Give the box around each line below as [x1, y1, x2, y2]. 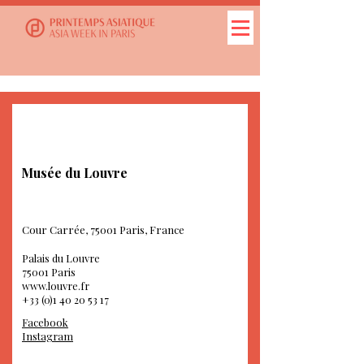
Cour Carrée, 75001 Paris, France [22, 223, 184, 236]
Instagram [22, 329, 73, 343]
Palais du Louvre [22, 251, 100, 265]
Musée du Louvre [21, 164, 128, 181]
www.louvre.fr [22, 279, 89, 292]
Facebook [22, 315, 68, 329]
